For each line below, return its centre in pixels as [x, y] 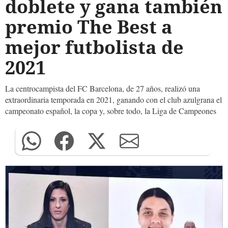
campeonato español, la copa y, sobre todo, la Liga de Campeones [111, 111]
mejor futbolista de [94, 47]
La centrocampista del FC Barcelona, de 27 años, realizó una [103, 88]
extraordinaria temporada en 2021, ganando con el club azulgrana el [113, 99]
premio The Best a [89, 27]
